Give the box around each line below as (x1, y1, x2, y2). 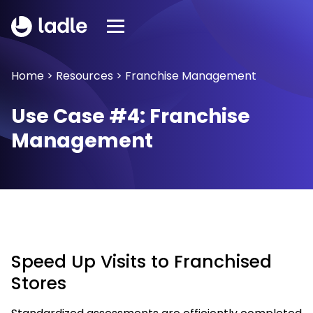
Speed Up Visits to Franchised (11, 249, 272, 274)
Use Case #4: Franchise (11, 103, 250, 130)
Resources (56, 68, 113, 84)
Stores (11, 271, 66, 296)
